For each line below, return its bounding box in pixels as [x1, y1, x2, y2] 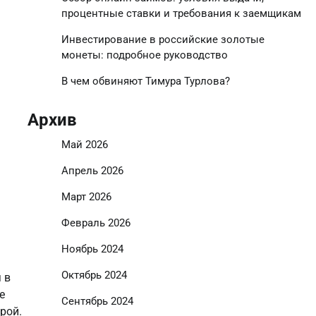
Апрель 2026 [61, 164, 123, 177]
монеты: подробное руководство [61, 49, 228, 61]
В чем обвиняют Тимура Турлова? [61, 75, 230, 87]
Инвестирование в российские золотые [61, 33, 265, 46]
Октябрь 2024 [61, 269, 127, 281]
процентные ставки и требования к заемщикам [61, 7, 301, 20]
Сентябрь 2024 [61, 295, 133, 308]
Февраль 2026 [61, 217, 130, 229]
